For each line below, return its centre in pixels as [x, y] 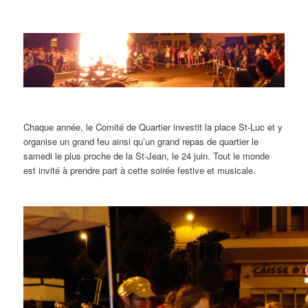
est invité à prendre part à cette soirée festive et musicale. [140, 170]
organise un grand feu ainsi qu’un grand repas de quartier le [141, 142]
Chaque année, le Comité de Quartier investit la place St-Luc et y [153, 127]
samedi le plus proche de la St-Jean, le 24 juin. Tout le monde [147, 156]
